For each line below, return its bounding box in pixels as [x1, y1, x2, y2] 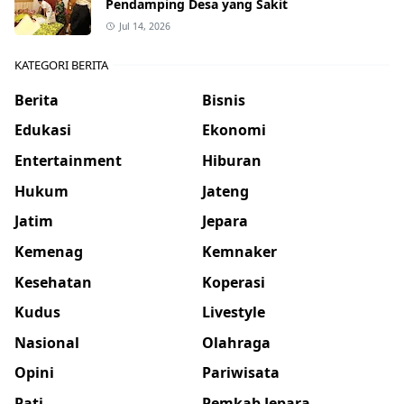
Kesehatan [14, 271, 92, 292]
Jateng [202, 180, 249, 201]
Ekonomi [202, 120, 266, 141]
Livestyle [202, 301, 265, 322]
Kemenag [14, 241, 83, 262]
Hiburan [202, 150, 262, 170]
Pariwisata [202, 363, 280, 383]
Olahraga [202, 332, 271, 353]
